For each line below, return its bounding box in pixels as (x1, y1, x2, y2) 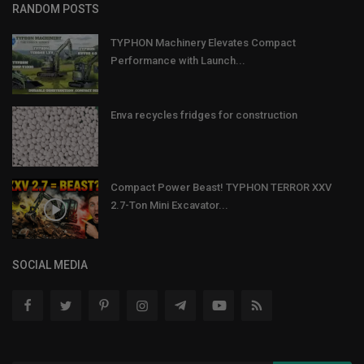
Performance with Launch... (110, 54, 245, 67)
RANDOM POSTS (12, 2, 99, 15)
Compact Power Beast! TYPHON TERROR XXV (110, 180, 331, 193)
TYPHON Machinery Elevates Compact (110, 36, 296, 49)
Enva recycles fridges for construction (110, 108, 297, 121)
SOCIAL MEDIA (12, 258, 88, 271)
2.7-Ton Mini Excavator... (110, 198, 228, 211)
